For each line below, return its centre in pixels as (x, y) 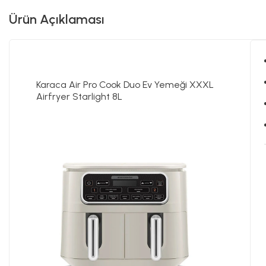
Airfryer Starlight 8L (79, 96)
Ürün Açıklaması (57, 19)
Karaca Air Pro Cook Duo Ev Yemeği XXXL (125, 84)
